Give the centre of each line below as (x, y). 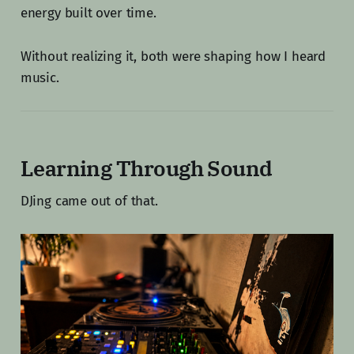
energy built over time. (88, 13)
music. (40, 78)
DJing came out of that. (89, 201)
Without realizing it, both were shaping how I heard (173, 57)
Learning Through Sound (146, 168)
